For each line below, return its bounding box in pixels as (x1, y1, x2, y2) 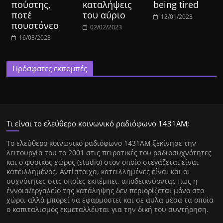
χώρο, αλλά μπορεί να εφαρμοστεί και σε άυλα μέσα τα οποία (6, 195, 214, 205)
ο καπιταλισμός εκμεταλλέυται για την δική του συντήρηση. (6, 205, 209, 215)
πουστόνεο (11, 19, 59, 32)
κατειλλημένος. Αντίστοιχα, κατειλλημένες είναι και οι (6, 167, 190, 177)
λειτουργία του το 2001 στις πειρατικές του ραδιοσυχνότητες (6, 148, 212, 158)
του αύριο (82, 9, 125, 21)
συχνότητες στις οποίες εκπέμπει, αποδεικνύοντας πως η (6, 176, 198, 186)
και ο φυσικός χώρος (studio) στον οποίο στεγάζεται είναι (6, 157, 199, 167)
